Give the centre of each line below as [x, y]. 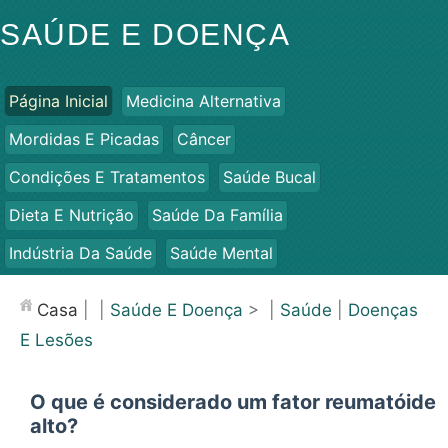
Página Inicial [58, 101]
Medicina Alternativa [203, 101]
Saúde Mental [221, 253]
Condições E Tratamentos [107, 177]
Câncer [204, 139]
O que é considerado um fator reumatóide [233, 402]
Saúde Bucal [269, 177]
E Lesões [56, 340]
